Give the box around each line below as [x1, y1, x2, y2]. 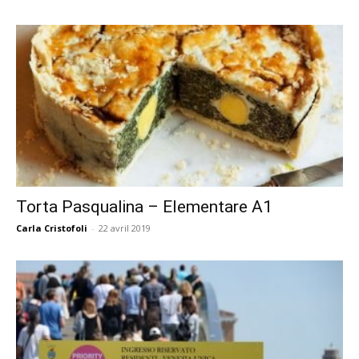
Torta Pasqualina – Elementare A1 [16, 196, 272, 216]
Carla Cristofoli [16, 221, 87, 234]
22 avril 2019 [99, 221, 151, 234]
